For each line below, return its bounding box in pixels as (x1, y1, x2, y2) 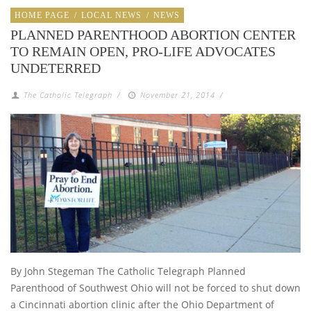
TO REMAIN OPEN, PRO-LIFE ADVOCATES (10, 44, 276, 60)
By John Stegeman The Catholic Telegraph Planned (10, 264, 246, 278)
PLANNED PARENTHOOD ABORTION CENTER (10, 27, 296, 43)
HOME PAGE (15, 10, 69, 21)
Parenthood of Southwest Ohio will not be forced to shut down (10, 280, 301, 294)
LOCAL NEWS (81, 10, 142, 21)
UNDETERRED (10, 60, 101, 76)
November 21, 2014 (140, 90, 215, 101)
